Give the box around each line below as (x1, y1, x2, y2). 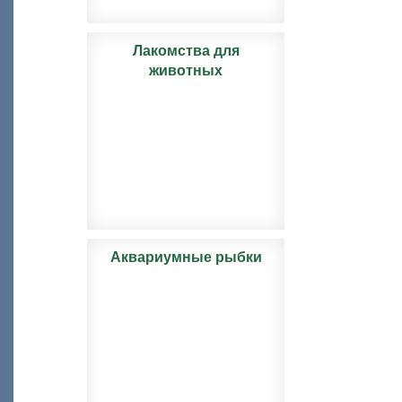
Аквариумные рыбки (109, 249, 262, 265)
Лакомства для (132, 43, 240, 58)
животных (149, 63, 223, 78)
